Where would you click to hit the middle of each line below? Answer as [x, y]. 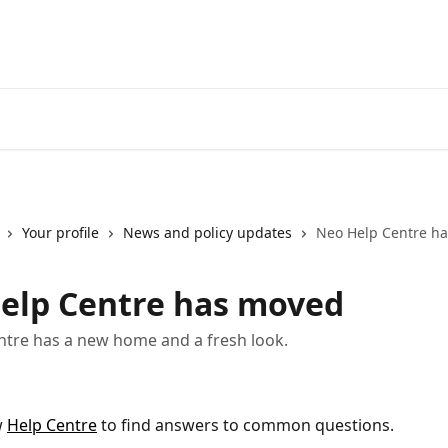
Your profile [60, 232]
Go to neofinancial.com [356, 31]
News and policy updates [207, 232]
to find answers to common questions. [245, 425]
